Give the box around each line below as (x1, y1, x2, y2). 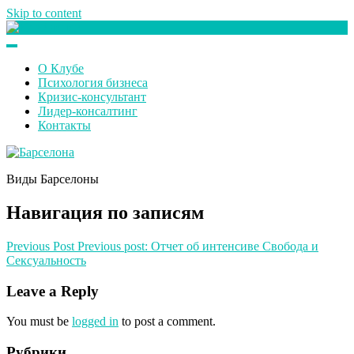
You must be (6, 314, 72, 329)
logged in (72, 314, 119, 329)
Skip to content (6, 6, 81, 20)
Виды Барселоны (6, 172, 99, 186)
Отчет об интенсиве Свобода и (151, 239, 318, 253)
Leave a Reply (6, 282, 99, 299)
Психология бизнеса (38, 76, 148, 89)
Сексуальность (6, 253, 86, 267)
